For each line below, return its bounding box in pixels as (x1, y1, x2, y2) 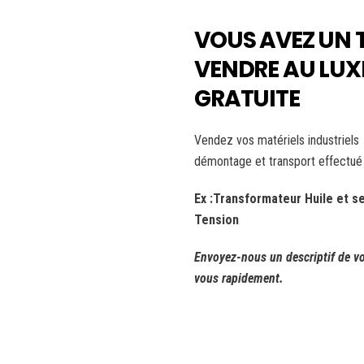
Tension (194, 212, 239, 227)
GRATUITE (194, 83, 300, 115)
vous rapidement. (194, 271, 284, 286)
